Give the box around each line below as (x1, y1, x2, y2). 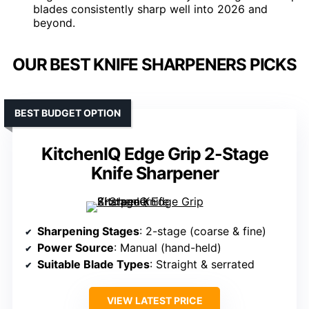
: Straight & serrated (150, 257, 255, 271)
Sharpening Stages (37, 223, 139, 238)
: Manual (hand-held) (114, 240, 221, 255)
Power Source (37, 240, 114, 255)
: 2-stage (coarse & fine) (139, 223, 266, 238)
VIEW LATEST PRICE (106, 294, 203, 306)
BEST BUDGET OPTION (14, 106, 121, 119)
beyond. (33, 15, 75, 30)
